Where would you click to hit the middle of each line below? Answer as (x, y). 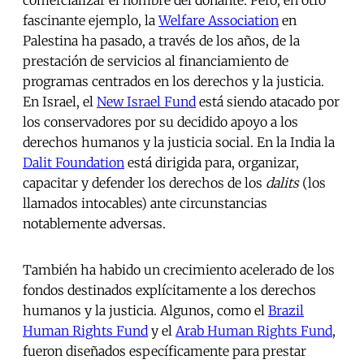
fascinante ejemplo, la (91, 21)
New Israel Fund (146, 102)
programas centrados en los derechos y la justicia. (173, 82)
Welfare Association (219, 21)
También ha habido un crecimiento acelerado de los (179, 270)
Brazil (286, 311)
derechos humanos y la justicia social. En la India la (179, 143)
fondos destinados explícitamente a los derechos (169, 290)
